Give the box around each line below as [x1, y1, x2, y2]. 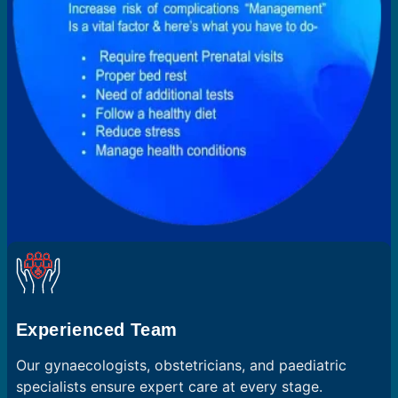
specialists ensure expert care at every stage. [16, 377, 322, 395]
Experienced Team [16, 319, 178, 339]
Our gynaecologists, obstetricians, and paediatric [16, 355, 346, 374]
